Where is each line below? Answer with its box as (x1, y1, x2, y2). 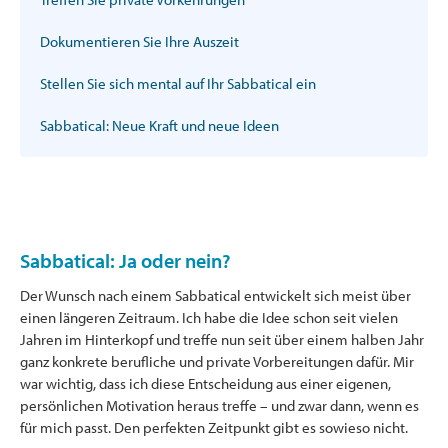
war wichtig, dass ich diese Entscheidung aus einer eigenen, (20, 373, 391, 393)
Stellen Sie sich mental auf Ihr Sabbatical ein (40, 73, 316, 93)
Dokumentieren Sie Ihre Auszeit (40, 31, 239, 51)
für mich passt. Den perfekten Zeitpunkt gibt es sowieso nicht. (20, 417, 408, 437)
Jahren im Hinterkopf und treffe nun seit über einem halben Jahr (20, 329, 424, 349)
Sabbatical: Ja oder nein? (20, 247, 231, 273)
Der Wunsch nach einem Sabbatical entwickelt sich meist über (20, 285, 411, 305)
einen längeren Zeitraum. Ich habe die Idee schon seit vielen (20, 307, 398, 327)
